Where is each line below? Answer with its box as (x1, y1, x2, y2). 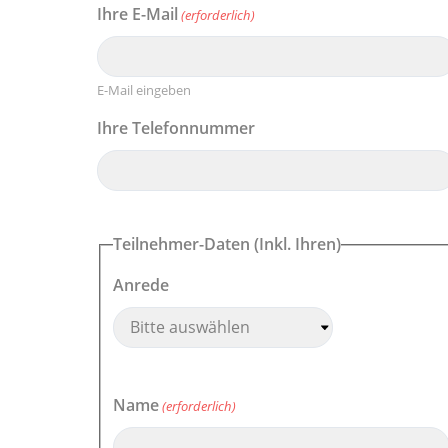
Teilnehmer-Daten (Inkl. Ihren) (113, 233, 341, 256)
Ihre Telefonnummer (97, 117, 255, 140)
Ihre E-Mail (97, 3, 178, 26)
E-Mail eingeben (97, 80, 191, 99)
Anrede (113, 273, 169, 296)
